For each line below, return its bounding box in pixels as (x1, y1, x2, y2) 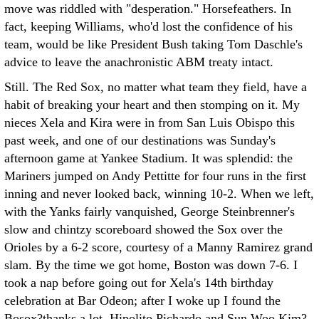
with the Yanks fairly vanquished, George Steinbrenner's (4, 204, 295, 219)
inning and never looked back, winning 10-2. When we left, (4, 187, 314, 201)
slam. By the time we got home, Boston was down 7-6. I (4, 258, 298, 272)
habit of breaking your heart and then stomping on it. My (4, 98, 300, 112)
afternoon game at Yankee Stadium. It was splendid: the (4, 151, 293, 165)
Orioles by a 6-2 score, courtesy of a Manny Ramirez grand (4, 240, 313, 254)
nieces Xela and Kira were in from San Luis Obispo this (4, 115, 295, 130)
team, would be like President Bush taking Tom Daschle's (4, 37, 303, 51)
